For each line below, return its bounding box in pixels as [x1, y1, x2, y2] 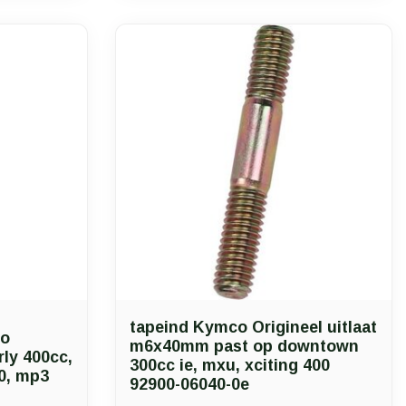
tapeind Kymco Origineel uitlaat [130, 318, 377, 336]
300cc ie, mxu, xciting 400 [130, 356, 330, 374]
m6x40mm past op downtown [130, 337, 359, 355]
